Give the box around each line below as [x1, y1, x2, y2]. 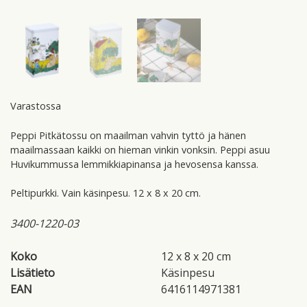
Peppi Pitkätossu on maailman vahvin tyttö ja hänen [10, 128, 246, 142]
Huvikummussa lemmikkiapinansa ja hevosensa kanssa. [10, 157, 258, 171]
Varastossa [10, 99, 61, 112]
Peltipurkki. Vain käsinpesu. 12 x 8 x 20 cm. [10, 186, 201, 200]
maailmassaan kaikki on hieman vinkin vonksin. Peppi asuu [10, 143, 270, 156]
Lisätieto [10, 265, 55, 280]
